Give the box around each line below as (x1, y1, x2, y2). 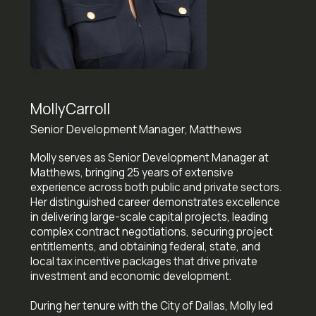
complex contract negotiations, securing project (30, 224, 273, 239)
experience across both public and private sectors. (30, 179, 281, 195)
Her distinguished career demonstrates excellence (30, 194, 280, 209)
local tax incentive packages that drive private (30, 253, 257, 269)
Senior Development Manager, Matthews (30, 121, 242, 137)
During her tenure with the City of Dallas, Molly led (30, 298, 273, 313)
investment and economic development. (30, 268, 231, 284)
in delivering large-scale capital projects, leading (30, 209, 268, 224)
